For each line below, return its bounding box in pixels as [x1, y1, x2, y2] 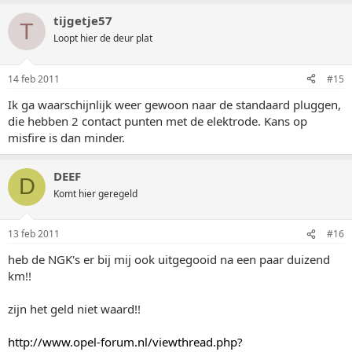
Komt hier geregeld [53, 186, 137, 200]
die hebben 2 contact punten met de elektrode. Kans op [8, 112, 307, 129]
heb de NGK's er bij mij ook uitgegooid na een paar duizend [8, 251, 330, 267]
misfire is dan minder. [8, 129, 125, 145]
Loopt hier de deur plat [53, 31, 152, 45]
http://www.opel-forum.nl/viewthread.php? [8, 334, 243, 350]
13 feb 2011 [8, 227, 60, 240]
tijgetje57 [53, 13, 112, 28]
